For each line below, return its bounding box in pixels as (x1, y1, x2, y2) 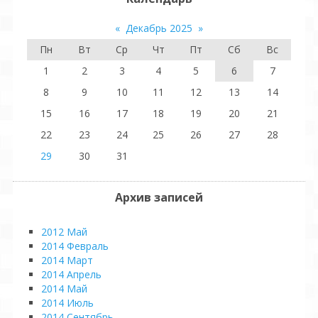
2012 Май (41, 225, 87, 238)
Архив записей (115, 190, 203, 205)
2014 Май (41, 282, 87, 295)
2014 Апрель (41, 268, 102, 281)
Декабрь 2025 (126, 21, 192, 35)
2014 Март (41, 253, 93, 267)
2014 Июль (41, 296, 94, 309)
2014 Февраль (41, 239, 109, 253)
